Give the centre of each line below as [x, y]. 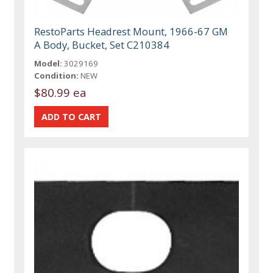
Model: [48, 64]
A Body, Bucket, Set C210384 [102, 45]
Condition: [57, 76]
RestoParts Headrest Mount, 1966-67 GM [131, 32]
